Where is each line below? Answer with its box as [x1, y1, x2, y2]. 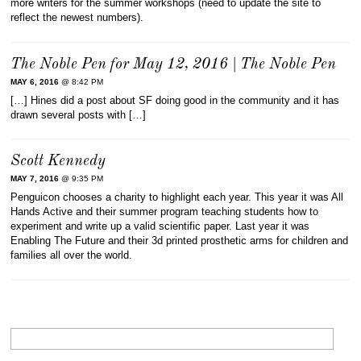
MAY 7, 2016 [10, 174, 60, 184]
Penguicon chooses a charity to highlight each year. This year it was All [10, 191, 344, 204]
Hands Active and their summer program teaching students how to [10, 205, 319, 218]
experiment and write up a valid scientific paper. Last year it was [10, 220, 310, 233]
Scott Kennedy [10, 154, 106, 170]
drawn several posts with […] [10, 108, 147, 121]
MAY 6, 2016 [10, 77, 60, 86]
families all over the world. [10, 249, 133, 262]
